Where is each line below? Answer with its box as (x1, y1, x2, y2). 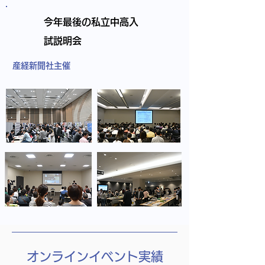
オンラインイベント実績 (26, 250, 163, 263)
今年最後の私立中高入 (44, 17, 138, 27)
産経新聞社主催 (12, 62, 70, 70)
